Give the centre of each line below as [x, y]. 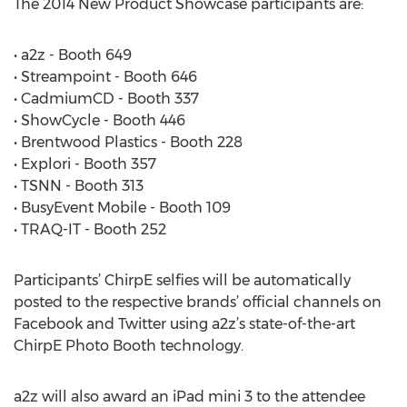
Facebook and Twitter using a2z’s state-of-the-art [184, 324]
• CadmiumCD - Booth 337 [106, 99]
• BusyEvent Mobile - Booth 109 [122, 208]
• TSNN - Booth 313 [79, 186]
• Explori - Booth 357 [85, 164]
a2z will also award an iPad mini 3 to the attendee [189, 397]
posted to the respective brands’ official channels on [198, 302]
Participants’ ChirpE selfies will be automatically [182, 280]
